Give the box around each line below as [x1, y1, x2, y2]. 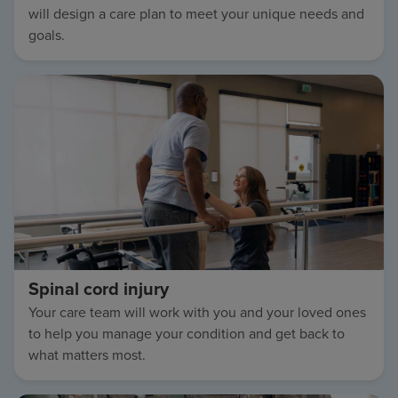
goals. [28, 25, 65, 46]
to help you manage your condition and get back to [28, 323, 345, 345]
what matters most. [28, 345, 146, 366]
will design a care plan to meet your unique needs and [28, 4, 364, 25]
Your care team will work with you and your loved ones [28, 302, 366, 323]
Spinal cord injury [28, 275, 169, 303]
